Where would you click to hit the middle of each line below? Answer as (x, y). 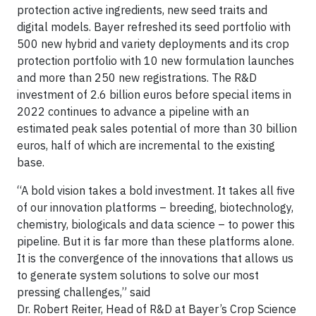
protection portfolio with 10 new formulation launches (156, 60)
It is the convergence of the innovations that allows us (155, 258)
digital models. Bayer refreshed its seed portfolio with (154, 26)
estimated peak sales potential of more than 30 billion (157, 128)
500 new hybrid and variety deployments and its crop (153, 43)
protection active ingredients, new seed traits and (142, 10)
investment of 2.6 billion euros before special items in (154, 94)
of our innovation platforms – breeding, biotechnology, (155, 207)
